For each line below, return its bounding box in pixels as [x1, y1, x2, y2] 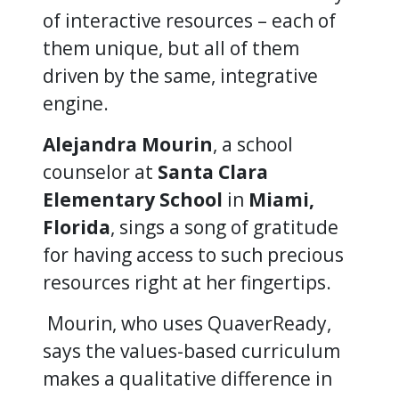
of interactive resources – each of [43, 7, 336, 33]
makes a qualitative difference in [43, 365, 332, 391]
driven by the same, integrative [43, 62, 318, 88]
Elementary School [43, 186, 223, 212]
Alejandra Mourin [43, 131, 213, 157]
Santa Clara [158, 159, 268, 184]
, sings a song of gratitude [110, 214, 338, 240]
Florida [43, 214, 110, 240]
